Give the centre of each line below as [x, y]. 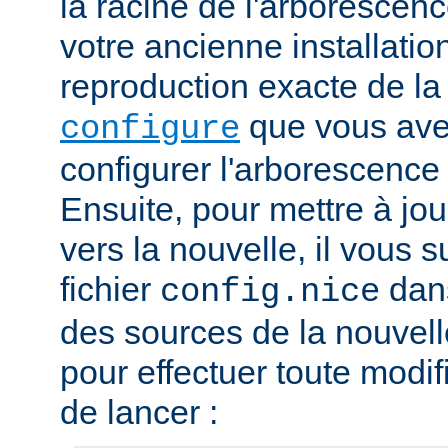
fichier [110, 289]
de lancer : [139, 412]
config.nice [270, 292]
